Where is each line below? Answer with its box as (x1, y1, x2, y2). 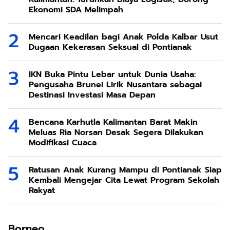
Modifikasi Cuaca (29, 137, 97, 149)
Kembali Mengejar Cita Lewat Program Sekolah (29, 174, 219, 186)
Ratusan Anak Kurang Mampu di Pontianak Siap (29, 164, 222, 176)
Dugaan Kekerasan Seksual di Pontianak (29, 41, 192, 53)
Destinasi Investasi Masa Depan (29, 89, 156, 101)
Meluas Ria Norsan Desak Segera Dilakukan (29, 126, 203, 139)
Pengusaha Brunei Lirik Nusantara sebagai (29, 79, 202, 91)
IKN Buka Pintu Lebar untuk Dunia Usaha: (29, 68, 196, 81)
